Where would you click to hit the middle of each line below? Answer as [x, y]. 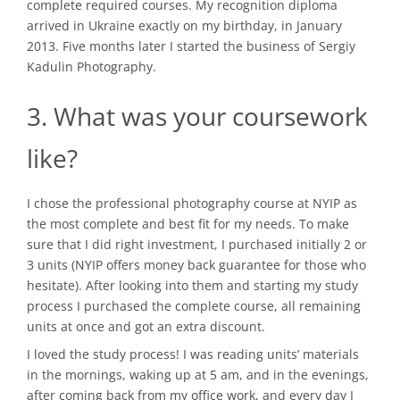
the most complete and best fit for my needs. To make [188, 224]
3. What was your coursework [197, 116]
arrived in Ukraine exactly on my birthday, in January [184, 25]
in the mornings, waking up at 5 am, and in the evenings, [198, 374]
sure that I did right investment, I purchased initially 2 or [197, 245]
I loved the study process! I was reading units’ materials [193, 354]
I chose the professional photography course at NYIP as [192, 204]
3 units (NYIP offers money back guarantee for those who [196, 265]
